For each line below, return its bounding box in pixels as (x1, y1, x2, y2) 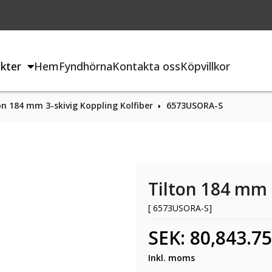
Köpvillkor (180, 58, 231, 73)
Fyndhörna (59, 58, 113, 73)
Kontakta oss (112, 58, 181, 73)
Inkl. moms (148, 252, 195, 263)
